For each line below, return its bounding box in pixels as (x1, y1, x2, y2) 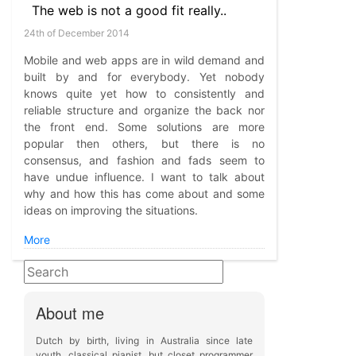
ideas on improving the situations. (24, 203, 198, 217)
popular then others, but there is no (24, 137, 265, 150)
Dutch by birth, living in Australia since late (36, 335, 253, 346)
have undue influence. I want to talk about (24, 170, 265, 184)
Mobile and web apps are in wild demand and (24, 53, 265, 67)
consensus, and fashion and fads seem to (24, 153, 265, 167)
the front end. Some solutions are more (24, 120, 265, 133)
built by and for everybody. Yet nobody (24, 70, 265, 83)
